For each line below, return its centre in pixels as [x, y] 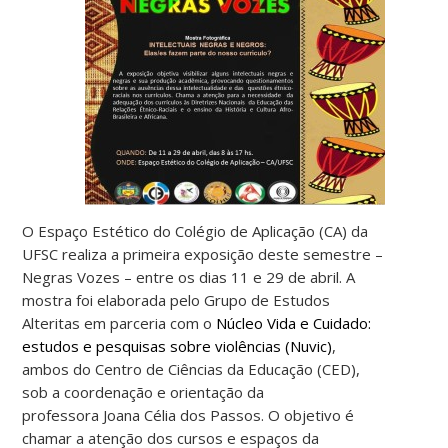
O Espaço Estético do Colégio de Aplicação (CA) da [195, 230]
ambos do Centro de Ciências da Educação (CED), [191, 368]
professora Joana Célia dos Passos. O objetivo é [188, 414]
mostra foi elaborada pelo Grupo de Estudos [176, 299]
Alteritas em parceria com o [119, 322]
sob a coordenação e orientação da [143, 391]
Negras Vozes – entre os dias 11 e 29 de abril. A [189, 276]
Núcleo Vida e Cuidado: [294, 322]
